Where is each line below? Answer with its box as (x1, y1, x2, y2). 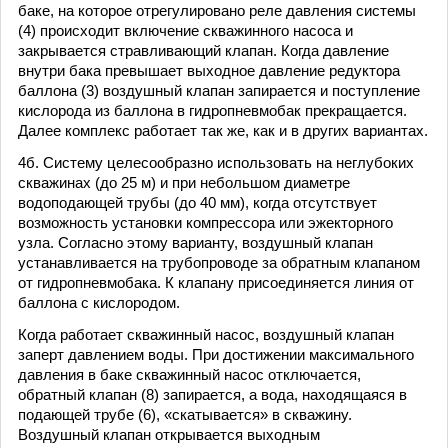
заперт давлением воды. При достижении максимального (18, 346, 414, 363)
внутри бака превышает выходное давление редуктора (18, 62, 400, 79)
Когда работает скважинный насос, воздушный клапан (18, 326, 394, 343)
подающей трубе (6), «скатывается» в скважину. (18, 406, 352, 423)
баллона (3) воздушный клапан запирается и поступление (18, 82, 420, 99)
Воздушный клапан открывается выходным (18, 426, 320, 443)
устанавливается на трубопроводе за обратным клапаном (18, 254, 420, 271)
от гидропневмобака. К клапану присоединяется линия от (18, 274, 414, 291)
